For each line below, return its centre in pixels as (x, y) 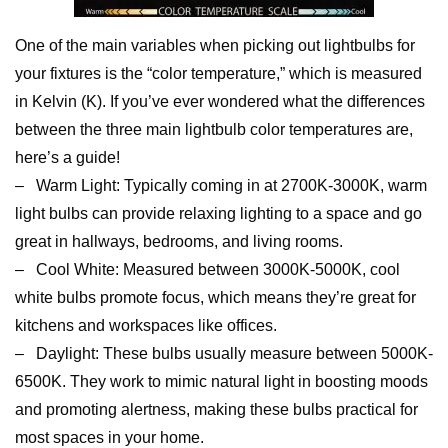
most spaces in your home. (109, 437)
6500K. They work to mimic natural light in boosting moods (221, 381)
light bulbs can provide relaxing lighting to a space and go (218, 213)
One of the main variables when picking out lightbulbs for (215, 45)
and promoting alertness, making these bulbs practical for (216, 409)
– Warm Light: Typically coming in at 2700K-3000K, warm (221, 185)
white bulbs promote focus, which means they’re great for (215, 297)
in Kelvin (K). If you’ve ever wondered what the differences (220, 101)
